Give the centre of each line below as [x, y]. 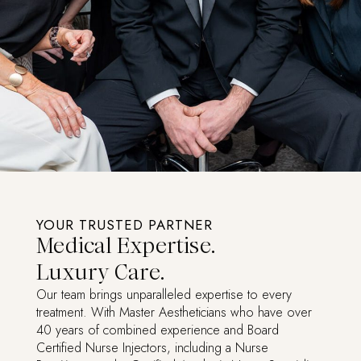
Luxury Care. [100, 273]
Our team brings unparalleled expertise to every [164, 295]
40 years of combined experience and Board [157, 330]
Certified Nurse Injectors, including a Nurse [152, 348]
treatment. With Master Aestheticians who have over [174, 313]
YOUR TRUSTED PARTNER [124, 225]
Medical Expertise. [125, 246]
